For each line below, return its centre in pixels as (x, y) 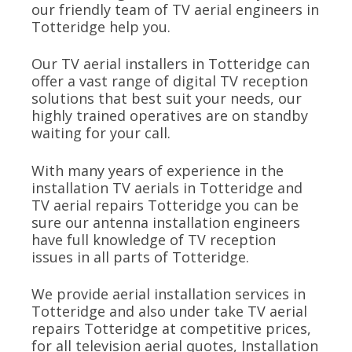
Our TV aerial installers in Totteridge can (170, 64)
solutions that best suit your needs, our (167, 99)
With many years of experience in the (158, 170)
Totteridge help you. (101, 26)
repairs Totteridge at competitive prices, (171, 329)
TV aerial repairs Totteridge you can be (165, 205)
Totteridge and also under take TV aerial (169, 312)
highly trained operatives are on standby (170, 116)
